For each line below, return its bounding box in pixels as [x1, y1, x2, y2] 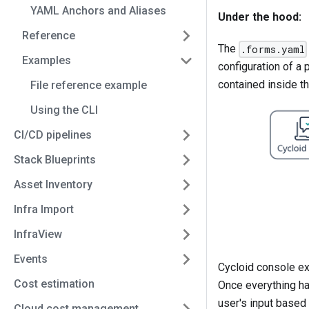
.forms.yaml [241, 43, 306, 57]
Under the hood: [218, 10, 301, 23]
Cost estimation [14, 277, 94, 290]
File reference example [30, 79, 147, 92]
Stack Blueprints [14, 153, 96, 166]
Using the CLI [30, 103, 98, 117]
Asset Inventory [14, 178, 92, 191]
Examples [22, 54, 71, 67]
